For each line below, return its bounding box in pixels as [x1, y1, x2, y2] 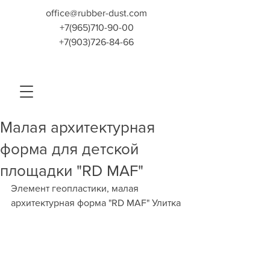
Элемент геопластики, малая [11, 183, 141, 193]
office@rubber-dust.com [46, 8, 147, 18]
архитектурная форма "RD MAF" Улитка [11, 198, 181, 208]
